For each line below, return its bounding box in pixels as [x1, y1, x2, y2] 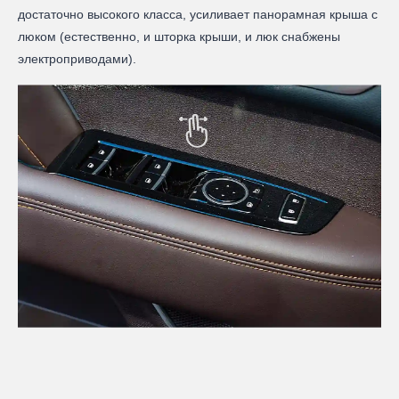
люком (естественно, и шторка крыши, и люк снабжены [18, 29, 340, 45]
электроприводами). [18, 52, 136, 67]
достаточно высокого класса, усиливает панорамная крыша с [18, 7, 378, 22]
